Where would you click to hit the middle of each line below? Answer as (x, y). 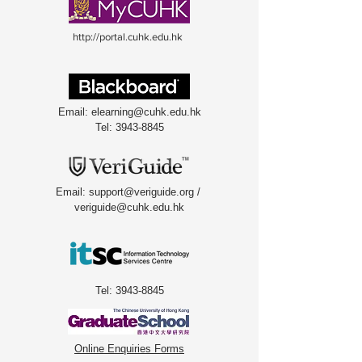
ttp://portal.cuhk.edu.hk (131, 37)
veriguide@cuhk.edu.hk (129, 207)
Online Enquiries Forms (129, 349)
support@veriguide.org (141, 192)
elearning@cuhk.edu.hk (146, 112)
